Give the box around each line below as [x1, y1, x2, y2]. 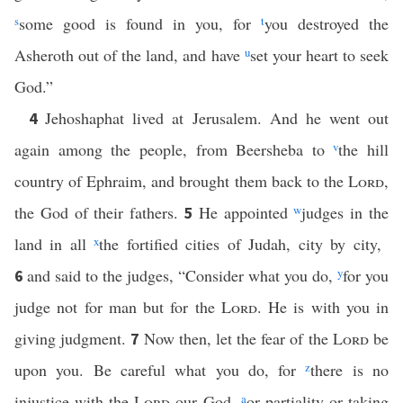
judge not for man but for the [14, 296, 221, 318]
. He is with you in [256, 296, 389, 318]
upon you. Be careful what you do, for [14, 359, 306, 381]
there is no [310, 359, 390, 381]
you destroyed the [264, 13, 389, 34]
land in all [14, 233, 94, 255]
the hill [338, 139, 389, 160]
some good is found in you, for [19, 13, 261, 34]
